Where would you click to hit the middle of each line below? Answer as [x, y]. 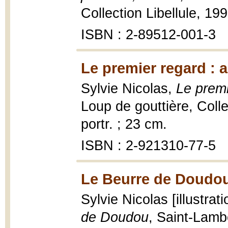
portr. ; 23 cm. [124, 124]
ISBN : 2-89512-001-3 [148, 35]
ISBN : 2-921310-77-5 [148, 146]
